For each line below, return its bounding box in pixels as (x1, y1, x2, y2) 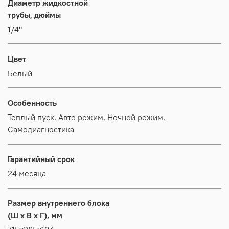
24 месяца (8, 168, 46, 178)
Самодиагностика (8, 124, 74, 134)
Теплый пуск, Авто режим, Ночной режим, (8, 111, 58, 122)
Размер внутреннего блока (8, 197, 109, 208)
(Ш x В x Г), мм (8, 210, 62, 220)
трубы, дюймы (8, 9, 61, 20)
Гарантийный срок (8, 153, 75, 164)
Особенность (8, 97, 57, 108)
